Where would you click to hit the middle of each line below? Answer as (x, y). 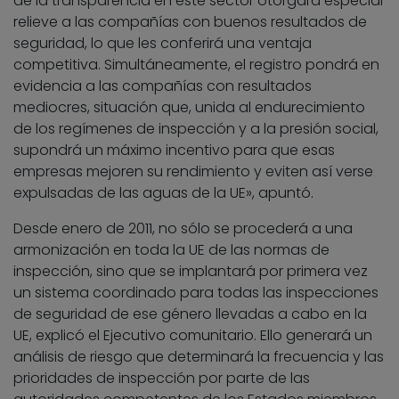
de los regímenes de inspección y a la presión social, (196, 128)
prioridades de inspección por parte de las (162, 378)
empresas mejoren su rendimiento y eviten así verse (193, 171)
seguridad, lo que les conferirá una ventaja (163, 43)
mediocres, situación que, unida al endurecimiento (189, 107)
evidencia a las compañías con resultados (163, 85)
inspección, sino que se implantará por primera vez (191, 271)
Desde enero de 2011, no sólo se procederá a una (183, 228)
